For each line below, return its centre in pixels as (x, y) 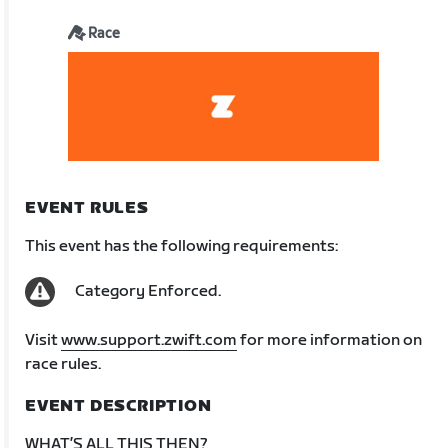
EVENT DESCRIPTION (118, 406)
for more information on (330, 340)
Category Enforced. (148, 291)
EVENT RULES (87, 208)
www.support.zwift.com (149, 340)
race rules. (63, 364)
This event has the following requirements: (182, 246)
